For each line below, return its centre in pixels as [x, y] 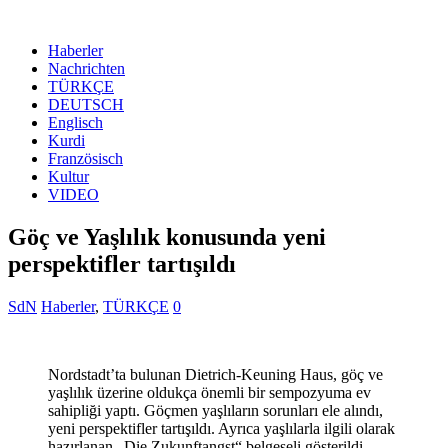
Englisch [75, 122]
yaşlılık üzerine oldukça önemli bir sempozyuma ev [209, 392]
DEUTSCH [86, 104]
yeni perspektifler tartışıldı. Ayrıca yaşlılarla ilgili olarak [221, 428]
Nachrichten [86, 68]
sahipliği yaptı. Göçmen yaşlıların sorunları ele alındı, [215, 410]
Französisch [85, 158]
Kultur [68, 176]
